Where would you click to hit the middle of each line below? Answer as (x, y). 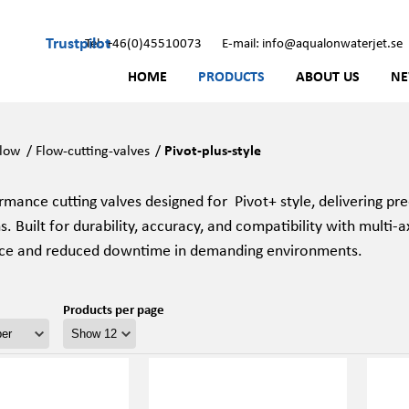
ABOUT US (328, 76)
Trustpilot (78, 42)
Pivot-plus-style (213, 150)
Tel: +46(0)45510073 (143, 42)
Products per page (113, 309)
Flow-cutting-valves (92, 150)
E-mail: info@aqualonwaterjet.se (312, 42)
